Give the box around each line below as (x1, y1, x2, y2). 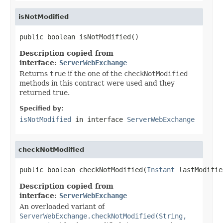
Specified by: (19, 105, 64, 112)
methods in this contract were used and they (19, 79, 175, 87)
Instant (147, 165, 175, 174)
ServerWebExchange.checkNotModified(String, (19, 212, 187, 220)
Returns (19, 69, 50, 78)
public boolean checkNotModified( (19, 165, 147, 174)
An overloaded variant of (19, 202, 105, 211)
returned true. (19, 88, 70, 97)
